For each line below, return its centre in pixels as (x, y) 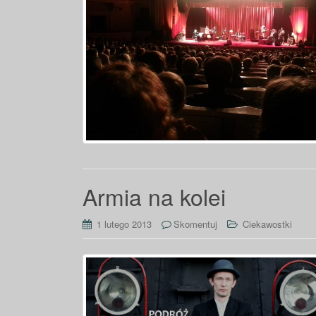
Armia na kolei (154, 196)
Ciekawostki (267, 224)
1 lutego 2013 (124, 224)
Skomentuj (195, 224)
